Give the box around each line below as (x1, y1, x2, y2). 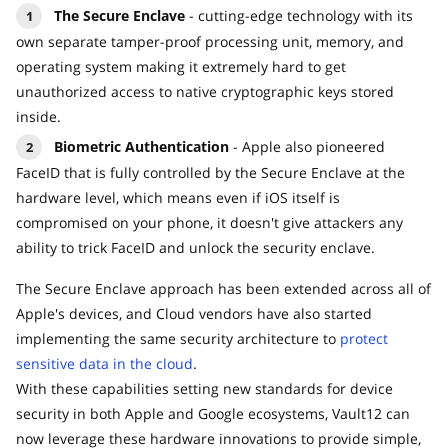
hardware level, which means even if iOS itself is (16, 188, 340, 208)
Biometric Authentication (54, 137, 229, 157)
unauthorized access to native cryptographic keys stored (16, 82, 394, 102)
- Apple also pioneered (229, 137, 385, 157)
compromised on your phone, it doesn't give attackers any (16, 213, 403, 233)
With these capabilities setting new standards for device (16, 379, 393, 399)
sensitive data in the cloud (16, 354, 193, 374)
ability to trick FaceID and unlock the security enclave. (16, 238, 375, 258)
